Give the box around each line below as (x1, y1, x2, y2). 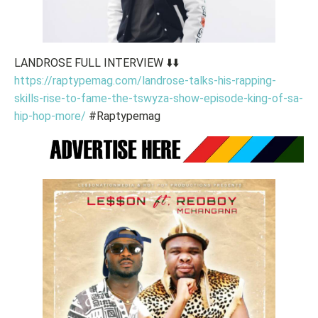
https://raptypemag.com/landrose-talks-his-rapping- (14, 73, 276, 87)
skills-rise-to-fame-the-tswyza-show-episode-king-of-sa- (14, 91, 303, 105)
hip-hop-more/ (14, 109, 86, 123)
